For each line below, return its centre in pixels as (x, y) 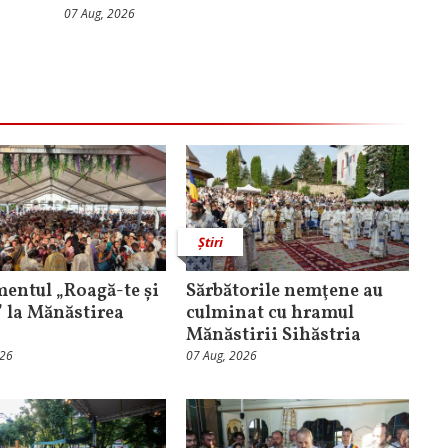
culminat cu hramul (269, 314)
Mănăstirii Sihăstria (273, 336)
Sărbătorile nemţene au (284, 292)
